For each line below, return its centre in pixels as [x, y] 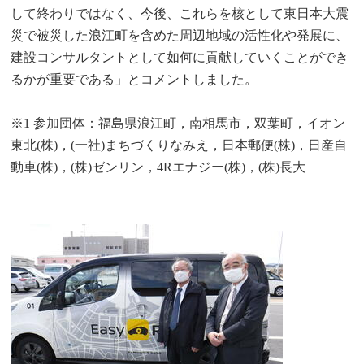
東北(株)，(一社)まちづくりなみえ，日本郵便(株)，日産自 [179, 145]
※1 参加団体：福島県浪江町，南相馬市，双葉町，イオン [178, 123]
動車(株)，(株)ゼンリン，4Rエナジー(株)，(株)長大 [158, 167]
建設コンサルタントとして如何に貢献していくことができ [180, 57]
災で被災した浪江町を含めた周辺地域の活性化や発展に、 [180, 35]
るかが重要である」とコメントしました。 [134, 79]
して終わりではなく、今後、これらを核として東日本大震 [180, 13]
